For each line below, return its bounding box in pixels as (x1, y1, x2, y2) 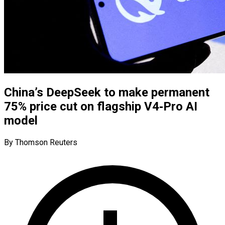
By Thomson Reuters (4, 137, 77, 147)
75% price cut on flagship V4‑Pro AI (4, 99, 197, 114)
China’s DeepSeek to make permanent (4, 85, 209, 99)
